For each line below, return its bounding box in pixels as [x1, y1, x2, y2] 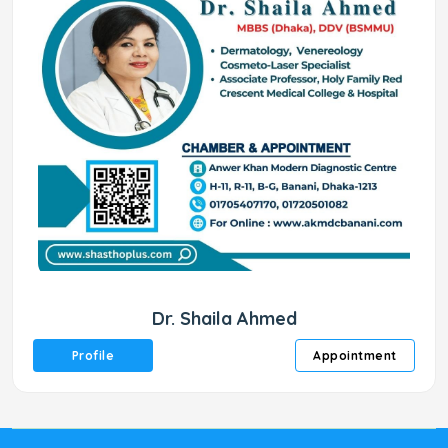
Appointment [313, 348, 397, 363]
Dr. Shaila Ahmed [151, 307, 297, 330]
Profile [71, 348, 115, 363]
